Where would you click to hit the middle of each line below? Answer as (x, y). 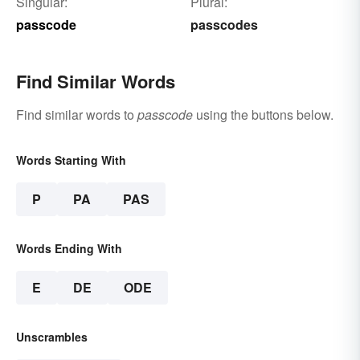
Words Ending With (69, 249)
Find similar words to (77, 115)
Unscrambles (52, 337)
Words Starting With (71, 160)
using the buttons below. (263, 115)
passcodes (224, 25)
